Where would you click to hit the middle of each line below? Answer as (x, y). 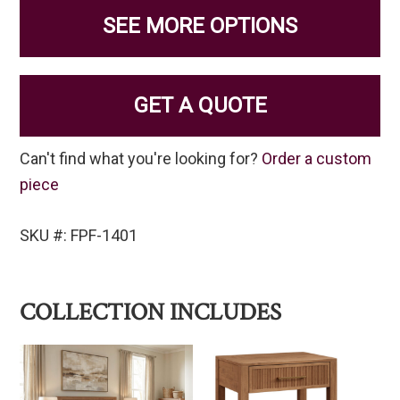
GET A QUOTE (200, 106)
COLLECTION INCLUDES (151, 312)
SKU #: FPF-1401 (79, 236)
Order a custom (317, 159)
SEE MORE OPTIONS (200, 26)
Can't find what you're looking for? (141, 159)
